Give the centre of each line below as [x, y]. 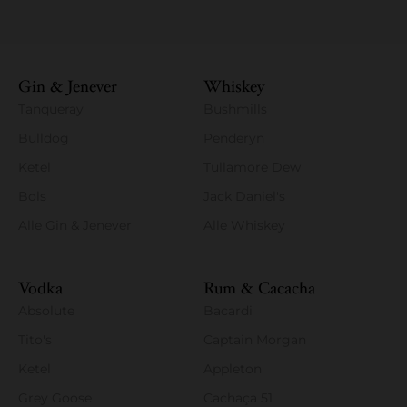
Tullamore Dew [252, 168]
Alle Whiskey [244, 226]
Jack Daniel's [244, 197]
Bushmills [235, 109]
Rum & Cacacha [259, 289]
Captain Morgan [255, 340]
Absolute [46, 311]
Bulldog [44, 139]
